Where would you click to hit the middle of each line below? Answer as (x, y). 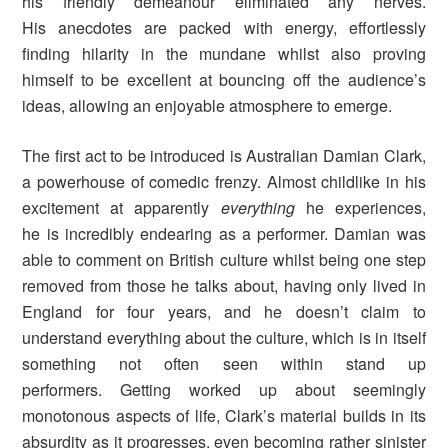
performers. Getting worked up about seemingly (224, 390)
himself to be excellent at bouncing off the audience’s (224, 80)
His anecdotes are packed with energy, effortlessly (224, 28)
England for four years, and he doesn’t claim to (224, 312)
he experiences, (360, 208)
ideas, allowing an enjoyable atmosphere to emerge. (207, 106)
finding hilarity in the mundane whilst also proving (224, 54)
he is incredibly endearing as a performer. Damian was (224, 234)
